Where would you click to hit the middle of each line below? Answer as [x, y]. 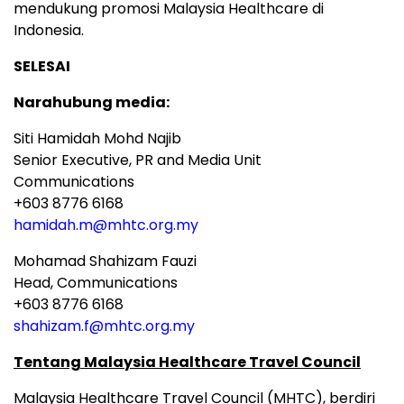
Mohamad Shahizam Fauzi [109, 261]
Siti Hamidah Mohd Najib [97, 138]
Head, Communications [96, 282]
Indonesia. [49, 30]
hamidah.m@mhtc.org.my [106, 225]
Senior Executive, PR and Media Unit [138, 160]
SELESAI [42, 66]
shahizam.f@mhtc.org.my [104, 326]
